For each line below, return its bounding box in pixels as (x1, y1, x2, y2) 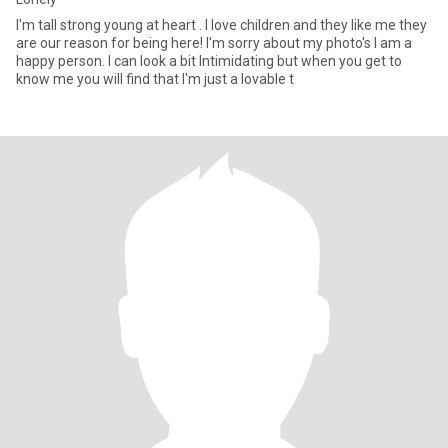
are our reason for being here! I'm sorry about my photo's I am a (16, 35, 206, 51)
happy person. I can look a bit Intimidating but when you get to (16, 53, 402, 69)
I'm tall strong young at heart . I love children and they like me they (16, 17, 427, 33)
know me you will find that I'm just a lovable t (16, 71, 294, 87)
